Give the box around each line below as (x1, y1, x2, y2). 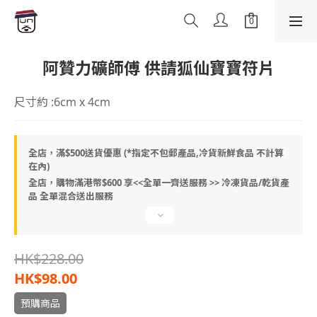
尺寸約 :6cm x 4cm (14, 94, 110, 110)
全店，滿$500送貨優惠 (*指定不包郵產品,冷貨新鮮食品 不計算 (28, 146, 284, 159)
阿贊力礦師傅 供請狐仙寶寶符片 (42, 57, 275, 79)
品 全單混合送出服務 (28, 190, 113, 202)
